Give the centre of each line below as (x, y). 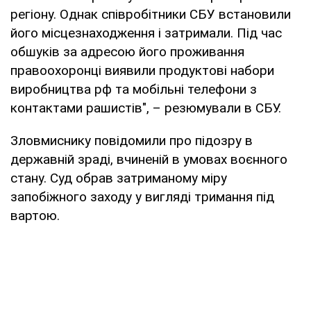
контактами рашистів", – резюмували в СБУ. (146, 108)
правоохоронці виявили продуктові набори (142, 70)
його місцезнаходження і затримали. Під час (146, 33)
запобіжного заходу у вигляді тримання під (142, 196)
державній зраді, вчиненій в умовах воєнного (149, 159)
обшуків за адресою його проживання (127, 51)
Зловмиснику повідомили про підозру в (132, 140)
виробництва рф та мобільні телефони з (134, 89)
